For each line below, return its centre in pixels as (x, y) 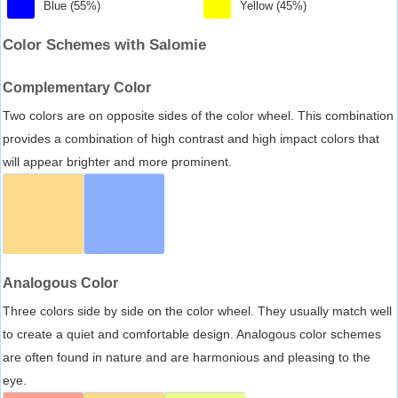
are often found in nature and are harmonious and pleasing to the (187, 357)
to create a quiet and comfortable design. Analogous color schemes (192, 334)
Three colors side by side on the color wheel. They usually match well (197, 310)
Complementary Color (77, 87)
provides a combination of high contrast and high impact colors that (191, 138)
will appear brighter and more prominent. (117, 161)
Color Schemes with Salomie (104, 44)
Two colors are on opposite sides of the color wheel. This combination (198, 115)
